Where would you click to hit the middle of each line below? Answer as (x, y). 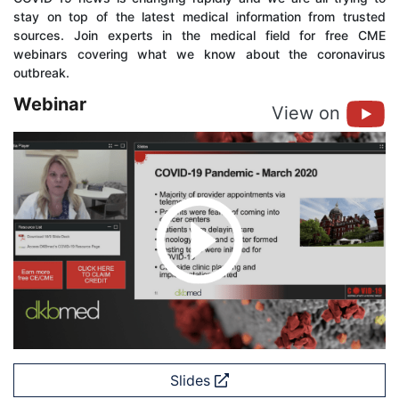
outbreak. (41, 73)
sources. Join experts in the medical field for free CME (199, 36)
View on (309, 113)
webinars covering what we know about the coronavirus (199, 54)
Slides (192, 381)
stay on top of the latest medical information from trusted (199, 17)
